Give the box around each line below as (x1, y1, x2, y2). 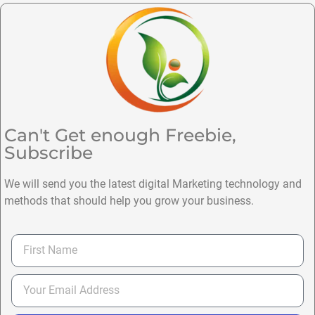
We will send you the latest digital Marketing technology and (4, 177, 302, 191)
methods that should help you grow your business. (4, 194, 254, 208)
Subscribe (4, 142, 93, 164)
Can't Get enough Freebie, (4, 124, 236, 146)
